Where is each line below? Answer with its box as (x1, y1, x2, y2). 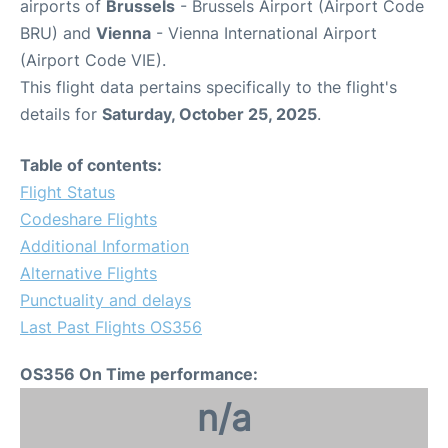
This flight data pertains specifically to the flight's (20, 76, 397, 97)
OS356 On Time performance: (20, 363, 258, 384)
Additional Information (20, 235, 189, 256)
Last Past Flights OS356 (20, 316, 202, 337)
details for (20, 103, 102, 124)
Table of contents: (20, 154, 162, 175)
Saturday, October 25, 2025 (102, 103, 317, 124)
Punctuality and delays (20, 289, 191, 310)
